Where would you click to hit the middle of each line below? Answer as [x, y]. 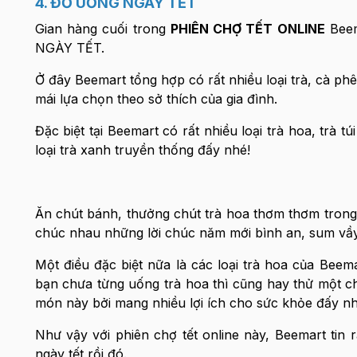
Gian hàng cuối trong [102, 29]
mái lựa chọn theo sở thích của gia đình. [156, 99]
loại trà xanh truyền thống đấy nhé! [142, 150]
